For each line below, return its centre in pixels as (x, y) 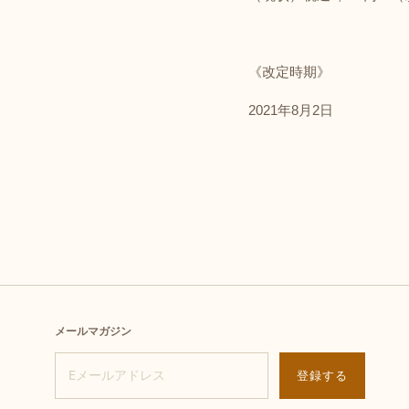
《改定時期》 (290, 72)
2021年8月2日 (291, 110)
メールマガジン (93, 332)
